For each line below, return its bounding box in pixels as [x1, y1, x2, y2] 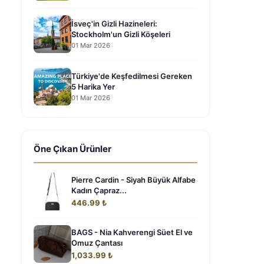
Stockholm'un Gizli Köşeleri [71, 29, 170, 39]
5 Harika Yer [71, 81, 115, 91]
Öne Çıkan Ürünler [34, 143, 111, 154]
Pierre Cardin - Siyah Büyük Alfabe [71, 175, 196, 184]
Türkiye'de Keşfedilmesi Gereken [71, 71, 192, 81]
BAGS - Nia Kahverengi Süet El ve [71, 227, 193, 237]
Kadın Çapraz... [71, 186, 127, 195]
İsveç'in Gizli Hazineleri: [71, 18, 157, 28]
